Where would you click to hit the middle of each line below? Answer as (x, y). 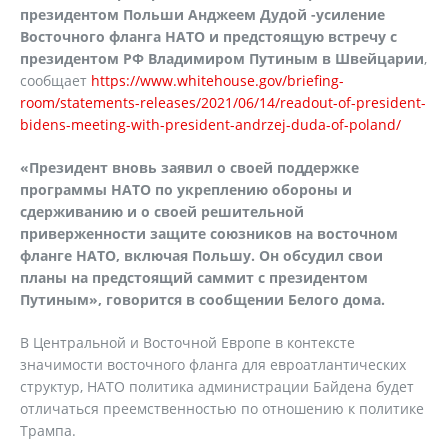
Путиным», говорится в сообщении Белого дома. (202, 299)
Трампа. (48, 430)
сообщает (55, 80)
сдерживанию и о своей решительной (162, 211)
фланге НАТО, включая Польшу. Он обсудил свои (201, 255)
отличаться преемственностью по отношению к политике (222, 408)
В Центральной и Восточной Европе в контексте (187, 342)
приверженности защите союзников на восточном (209, 233)
